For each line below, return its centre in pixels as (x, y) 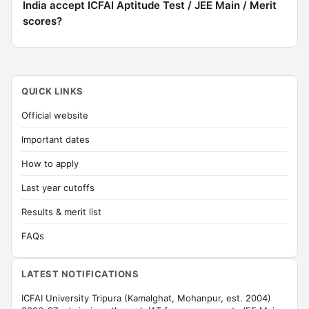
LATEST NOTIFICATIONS (80, 274)
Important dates (56, 139)
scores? (42, 21)
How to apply (50, 163)
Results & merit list (61, 212)
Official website (55, 115)
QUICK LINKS (52, 91)
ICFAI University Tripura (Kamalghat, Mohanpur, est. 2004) (146, 298)
